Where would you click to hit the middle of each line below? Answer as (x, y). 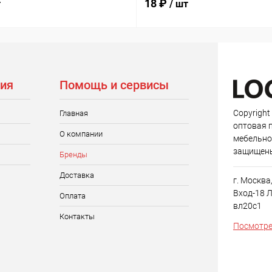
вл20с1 (247, 206)
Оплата (72, 196)
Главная (73, 113)
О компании (81, 134)
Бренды (73, 155)
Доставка (76, 175)
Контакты (77, 216)
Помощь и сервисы (114, 85)
